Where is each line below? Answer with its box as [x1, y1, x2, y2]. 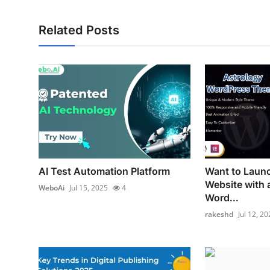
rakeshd [204, 209, 233, 220]
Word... [204, 192, 239, 204]
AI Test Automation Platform [39, 165, 170, 178]
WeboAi [39, 183, 64, 193]
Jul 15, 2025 [69, 183, 108, 193]
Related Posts [39, 23, 119, 38]
